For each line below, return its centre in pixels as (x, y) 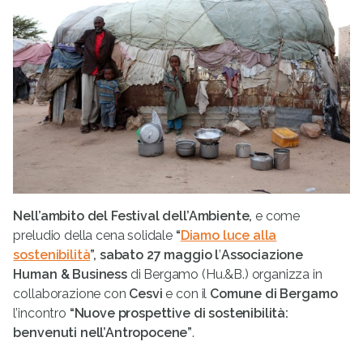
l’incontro (41, 314)
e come (278, 216)
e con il (186, 294)
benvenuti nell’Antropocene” (103, 333)
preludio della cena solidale (93, 236)
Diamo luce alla (228, 236)
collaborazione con (71, 294)
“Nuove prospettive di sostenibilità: (179, 314)
